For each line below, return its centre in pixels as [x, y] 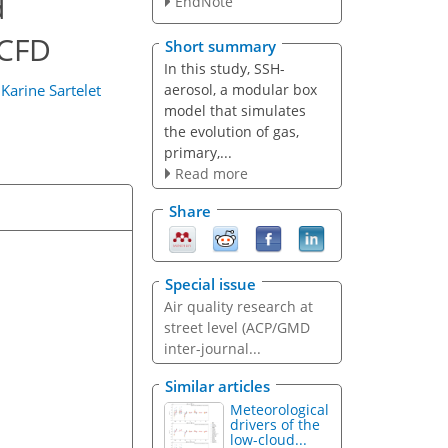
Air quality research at [238, 306]
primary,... [197, 152]
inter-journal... [212, 348]
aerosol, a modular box [240, 89]
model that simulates [234, 110]
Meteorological [280, 410]
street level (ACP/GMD [236, 327]
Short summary [220, 45]
